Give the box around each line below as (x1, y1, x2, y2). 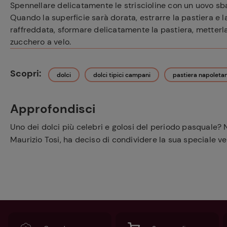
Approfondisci (10, 101, 95, 117)
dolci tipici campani (93, 71, 150, 79)
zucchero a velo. (10, 36, 71, 47)
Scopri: (10, 67, 41, 80)
